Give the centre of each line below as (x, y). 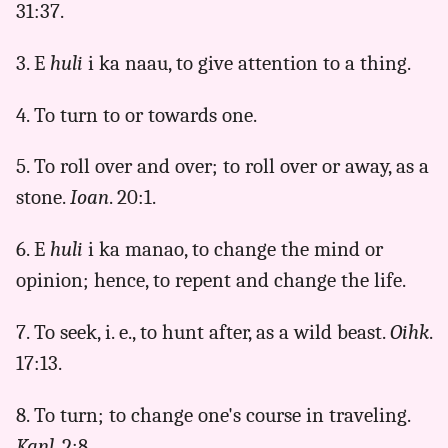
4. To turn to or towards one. (136, 114)
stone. (43, 197)
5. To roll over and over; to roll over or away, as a (222, 166)
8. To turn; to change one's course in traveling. (213, 414)
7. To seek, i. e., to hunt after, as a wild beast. (203, 331)
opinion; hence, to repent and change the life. (211, 280)
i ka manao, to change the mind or (233, 249)
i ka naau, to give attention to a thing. (247, 62)
